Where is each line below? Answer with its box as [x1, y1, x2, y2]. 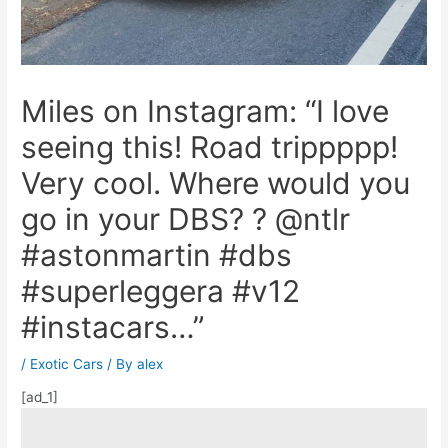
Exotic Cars [30, 355, 104, 372]
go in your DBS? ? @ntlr [21, 200, 351, 237]
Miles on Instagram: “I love [21, 92, 390, 129]
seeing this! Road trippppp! [21, 128, 399, 165]
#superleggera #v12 [21, 272, 301, 309]
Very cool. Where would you [21, 164, 411, 201]
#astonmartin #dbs [21, 236, 293, 273]
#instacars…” [21, 308, 205, 345]
